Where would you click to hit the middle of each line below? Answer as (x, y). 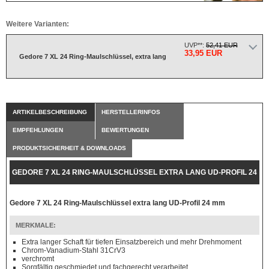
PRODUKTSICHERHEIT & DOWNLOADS (69, 148)
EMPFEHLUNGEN (38, 130)
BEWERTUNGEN (125, 130)
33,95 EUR (203, 53)
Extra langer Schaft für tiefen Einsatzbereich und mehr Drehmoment (131, 242)
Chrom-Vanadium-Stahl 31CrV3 (74, 250)
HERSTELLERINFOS (131, 112)
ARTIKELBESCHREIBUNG (50, 112)
